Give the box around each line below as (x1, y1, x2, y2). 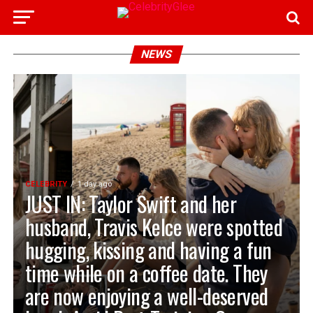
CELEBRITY (24, 180, 67, 189)
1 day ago (77, 180, 112, 189)
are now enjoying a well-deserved (24, 280, 268, 312)
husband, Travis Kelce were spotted (24, 211, 283, 242)
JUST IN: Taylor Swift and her (24, 188, 237, 219)
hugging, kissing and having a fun (24, 234, 272, 265)
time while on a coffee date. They (24, 257, 268, 289)
